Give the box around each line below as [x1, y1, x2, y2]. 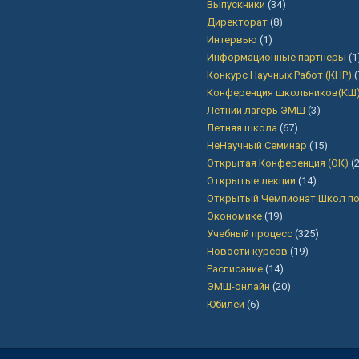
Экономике [206, 210, 262, 222]
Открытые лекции [206, 175, 296, 187]
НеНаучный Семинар [206, 139, 307, 151]
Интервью [206, 34, 257, 46]
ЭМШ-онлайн [206, 280, 270, 292]
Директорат [206, 16, 268, 28]
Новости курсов [206, 245, 288, 257]
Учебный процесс [206, 228, 292, 240]
